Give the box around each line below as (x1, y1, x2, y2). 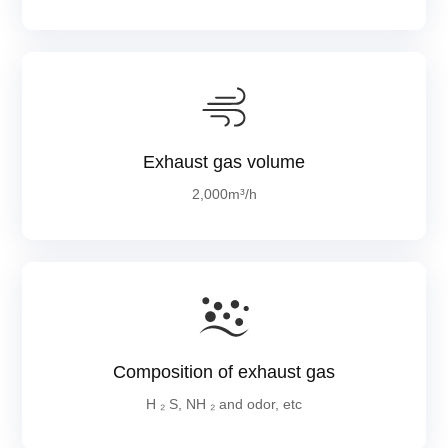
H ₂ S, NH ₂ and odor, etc (146, 396, 302, 413)
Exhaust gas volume (143, 152, 305, 173)
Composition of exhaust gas (113, 362, 335, 383)
